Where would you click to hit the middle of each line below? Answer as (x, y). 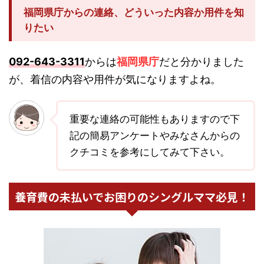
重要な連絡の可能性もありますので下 (155, 119)
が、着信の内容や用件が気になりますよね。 (115, 80)
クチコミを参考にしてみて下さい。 (150, 152)
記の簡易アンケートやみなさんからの (155, 136)
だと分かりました (202, 62)
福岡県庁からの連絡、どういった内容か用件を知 (134, 13)
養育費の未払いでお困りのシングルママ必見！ (132, 197)
